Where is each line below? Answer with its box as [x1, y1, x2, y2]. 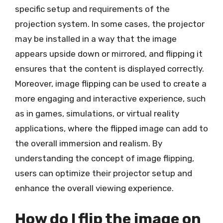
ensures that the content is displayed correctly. [15, 64, 204, 74]
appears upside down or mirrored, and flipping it [15, 49, 203, 59]
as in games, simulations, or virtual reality [15, 109, 179, 118]
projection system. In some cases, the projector [15, 19, 205, 29]
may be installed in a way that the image [15, 34, 177, 44]
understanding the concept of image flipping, [15, 153, 194, 163]
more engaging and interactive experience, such [15, 94, 206, 104]
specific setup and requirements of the [15, 4, 170, 14]
